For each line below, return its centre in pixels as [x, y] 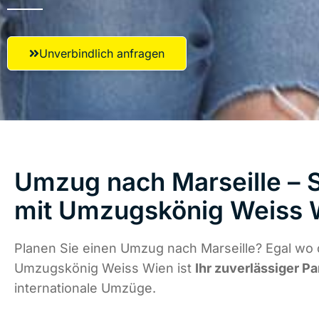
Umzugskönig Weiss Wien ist [105, 268]
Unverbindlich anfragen [102, 53]
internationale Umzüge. [85, 288]
